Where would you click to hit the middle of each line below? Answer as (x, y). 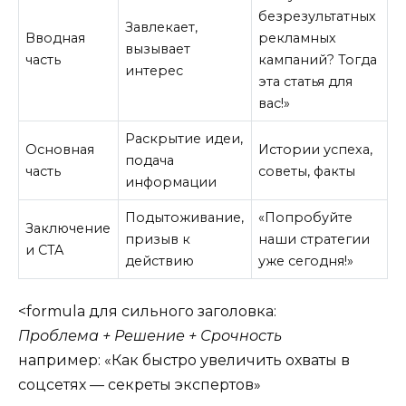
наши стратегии (314, 239)
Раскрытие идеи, (184, 138)
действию (160, 261)
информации (171, 182)
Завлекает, (162, 27)
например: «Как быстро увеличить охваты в (184, 360)
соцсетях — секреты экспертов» (140, 384)
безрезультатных (318, 16)
